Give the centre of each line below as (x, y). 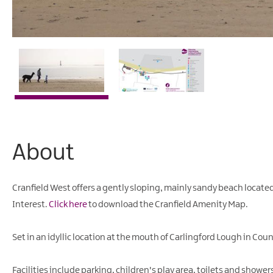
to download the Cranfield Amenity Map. (168, 204)
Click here (68, 204)
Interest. (30, 204)
